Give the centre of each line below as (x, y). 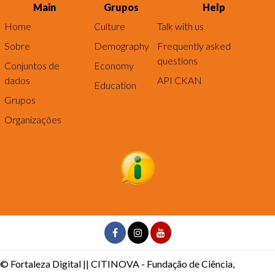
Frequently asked (194, 46)
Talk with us (180, 26)
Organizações (33, 120)
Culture (109, 26)
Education (115, 85)
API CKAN (179, 80)
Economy (114, 66)
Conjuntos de (32, 66)
